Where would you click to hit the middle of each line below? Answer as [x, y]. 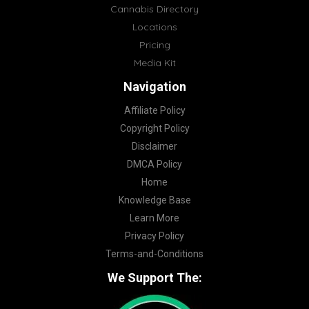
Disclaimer [154, 146]
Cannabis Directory [154, 9]
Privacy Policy [154, 236]
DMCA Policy [154, 164]
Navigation [154, 87]
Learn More [154, 218]
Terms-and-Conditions [154, 254]
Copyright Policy [154, 128]
